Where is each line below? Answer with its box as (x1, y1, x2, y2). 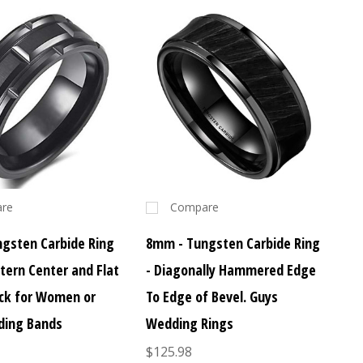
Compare (169, 199, 219, 216)
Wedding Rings (145, 314, 233, 334)
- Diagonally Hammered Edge (145, 260, 316, 280)
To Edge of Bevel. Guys (145, 287, 278, 307)
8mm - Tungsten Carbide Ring (145, 233, 320, 254)
